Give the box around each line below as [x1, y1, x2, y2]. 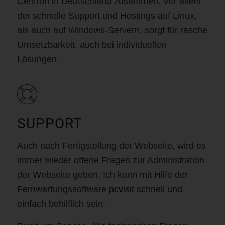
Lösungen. [17, 54, 59, 64]
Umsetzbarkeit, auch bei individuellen [17, 39, 166, 50]
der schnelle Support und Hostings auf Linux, [17, 10, 197, 21]
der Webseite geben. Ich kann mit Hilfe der [17, 170, 188, 180]
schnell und [134, 184, 182, 195]
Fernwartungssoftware [17, 184, 109, 195]
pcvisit [108, 184, 134, 195]
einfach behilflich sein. [17, 199, 105, 209]
